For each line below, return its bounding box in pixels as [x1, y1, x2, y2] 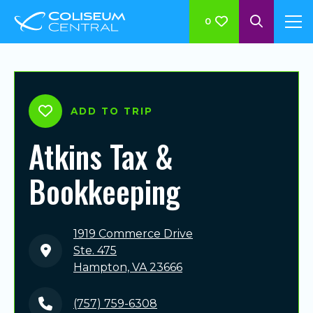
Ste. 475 [73, 244, 117, 258]
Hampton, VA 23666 [73, 261, 182, 275]
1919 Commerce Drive [73, 227, 193, 241]
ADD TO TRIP [71, 105, 153, 117]
